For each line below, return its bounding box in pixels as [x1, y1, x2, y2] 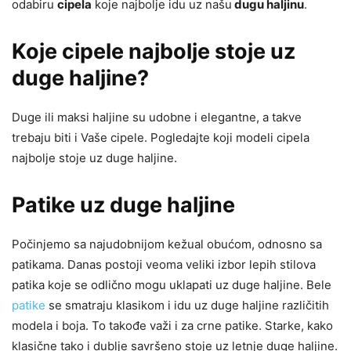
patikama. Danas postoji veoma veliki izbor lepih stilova [12, 256, 316, 272]
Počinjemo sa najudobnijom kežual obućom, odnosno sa [12, 236, 322, 251]
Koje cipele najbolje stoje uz [12, 38, 295, 64]
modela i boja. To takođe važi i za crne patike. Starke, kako [12, 317, 333, 333]
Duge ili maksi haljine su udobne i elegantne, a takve [12, 109, 302, 125]
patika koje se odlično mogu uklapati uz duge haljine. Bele [12, 277, 331, 292]
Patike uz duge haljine [12, 191, 235, 218]
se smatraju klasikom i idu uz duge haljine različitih [45, 297, 329, 313]
